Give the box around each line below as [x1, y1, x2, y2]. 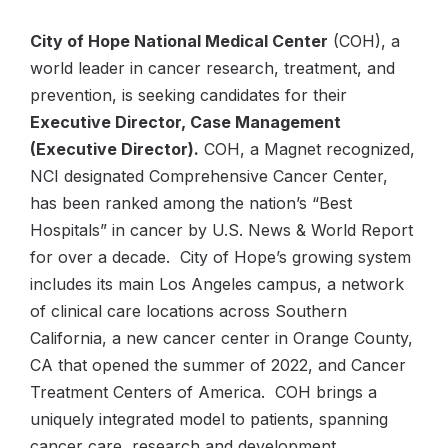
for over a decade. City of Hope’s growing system [30, 247, 411, 267]
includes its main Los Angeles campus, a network [30, 274, 404, 294]
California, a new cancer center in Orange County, [30, 328, 413, 348]
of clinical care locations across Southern [30, 301, 347, 321]
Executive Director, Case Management [30, 112, 341, 132]
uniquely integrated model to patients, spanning [30, 409, 388, 429]
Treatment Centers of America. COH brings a [30, 382, 377, 402]
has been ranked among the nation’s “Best [30, 193, 352, 213]
